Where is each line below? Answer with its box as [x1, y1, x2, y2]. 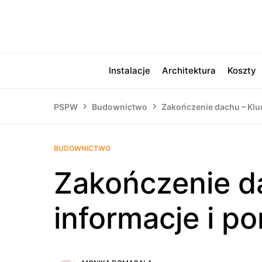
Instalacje [108, 65, 150, 76]
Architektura [161, 65, 216, 76]
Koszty [227, 65, 256, 76]
